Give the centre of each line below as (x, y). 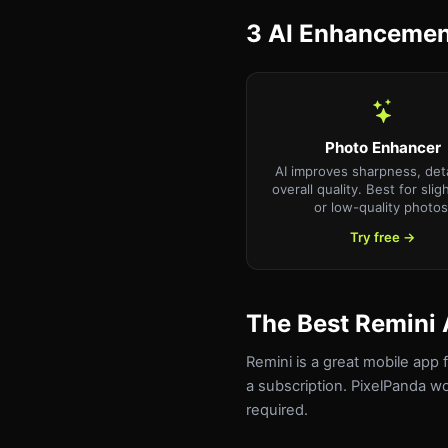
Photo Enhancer (382, 147)
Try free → (382, 236)
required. (277, 409)
